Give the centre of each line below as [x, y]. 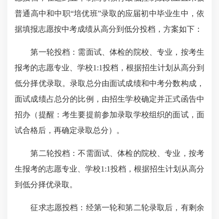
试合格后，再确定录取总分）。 [69, 130]
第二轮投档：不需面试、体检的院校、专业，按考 [109, 153]
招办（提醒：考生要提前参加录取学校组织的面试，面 [109, 115]
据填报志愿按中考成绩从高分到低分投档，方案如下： [109, 29]
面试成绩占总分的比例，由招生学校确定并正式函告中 [109, 99]
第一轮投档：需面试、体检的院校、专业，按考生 [109, 52]
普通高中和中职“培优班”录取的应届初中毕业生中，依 [109, 13]
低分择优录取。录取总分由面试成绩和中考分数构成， [109, 83]
